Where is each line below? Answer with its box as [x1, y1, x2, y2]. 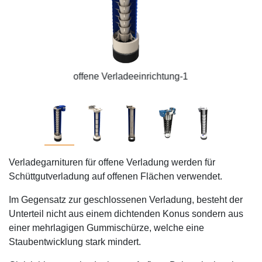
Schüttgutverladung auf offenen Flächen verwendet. [9, 171, 222, 181]
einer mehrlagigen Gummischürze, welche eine [9, 222, 204, 233]
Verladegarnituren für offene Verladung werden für [9, 157, 215, 167]
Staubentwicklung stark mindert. [9, 236, 141, 247]
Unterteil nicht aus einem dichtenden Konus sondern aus [9, 208, 243, 219]
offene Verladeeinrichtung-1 [73, 71, 188, 81]
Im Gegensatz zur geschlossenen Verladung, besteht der [9, 194, 243, 205]
